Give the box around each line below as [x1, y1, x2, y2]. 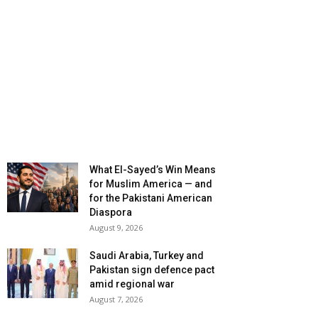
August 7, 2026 [89, 294, 143, 305]
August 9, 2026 [89, 222, 143, 234]
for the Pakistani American [89, 192, 212, 204]
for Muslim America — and [89, 178, 212, 190]
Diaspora [89, 207, 132, 219]
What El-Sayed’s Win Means [89, 164, 216, 176]
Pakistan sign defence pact [89, 264, 214, 276]
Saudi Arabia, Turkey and [89, 250, 204, 262]
